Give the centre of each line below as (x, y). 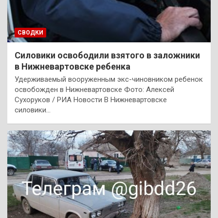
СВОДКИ (30, 33)
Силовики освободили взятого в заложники (107, 55)
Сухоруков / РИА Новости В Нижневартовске (91, 100)
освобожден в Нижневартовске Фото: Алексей (94, 90)
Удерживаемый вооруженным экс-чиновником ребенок (109, 80)
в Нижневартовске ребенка (73, 67)
